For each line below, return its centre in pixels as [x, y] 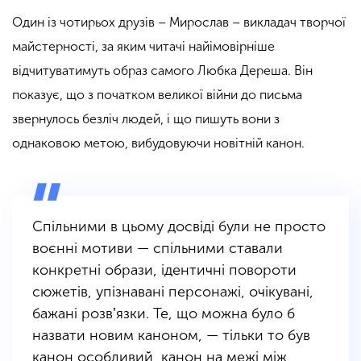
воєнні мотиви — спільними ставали [158, 248]
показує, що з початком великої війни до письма [157, 94]
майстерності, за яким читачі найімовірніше [143, 46]
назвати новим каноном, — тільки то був [171, 335]
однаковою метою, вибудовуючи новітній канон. [160, 143]
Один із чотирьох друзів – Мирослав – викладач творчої [179, 22]
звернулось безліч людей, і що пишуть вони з [146, 118]
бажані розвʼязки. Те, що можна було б [164, 313]
